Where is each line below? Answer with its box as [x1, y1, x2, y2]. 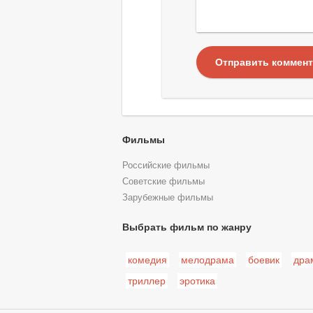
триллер [127, 275, 166, 287]
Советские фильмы [122, 176, 205, 187]
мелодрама [180, 254, 234, 266]
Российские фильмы [122, 160, 210, 170]
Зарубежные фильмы [122, 192, 213, 203]
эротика [179, 275, 215, 287]
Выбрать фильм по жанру [122, 221, 252, 233]
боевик [247, 254, 279, 266]
